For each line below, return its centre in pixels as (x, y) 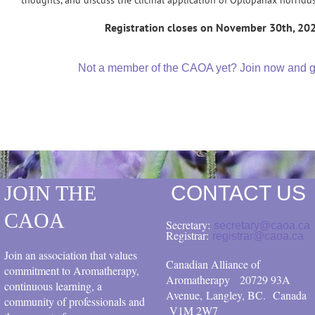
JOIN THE (50, 193)
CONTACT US (238, 193)
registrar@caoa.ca (258, 236)
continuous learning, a (53, 286)
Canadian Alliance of (213, 264)
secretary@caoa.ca (262, 226)
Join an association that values (71, 255)
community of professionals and (75, 302)
